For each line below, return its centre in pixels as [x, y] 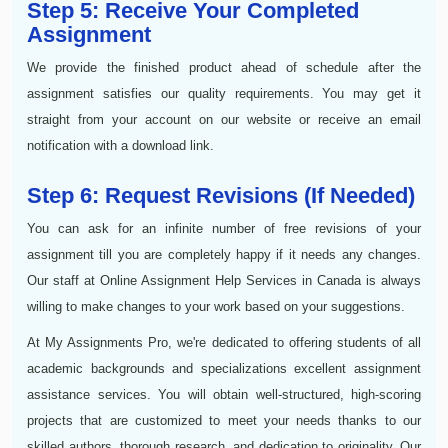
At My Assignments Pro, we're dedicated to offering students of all [224, 342]
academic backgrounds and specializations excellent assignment [224, 368]
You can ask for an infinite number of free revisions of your [224, 228]
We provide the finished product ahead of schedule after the [224, 67]
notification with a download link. [120, 145]
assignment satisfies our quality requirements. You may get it [224, 93]
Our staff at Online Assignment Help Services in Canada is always [224, 280]
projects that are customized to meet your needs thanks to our [224, 420]
